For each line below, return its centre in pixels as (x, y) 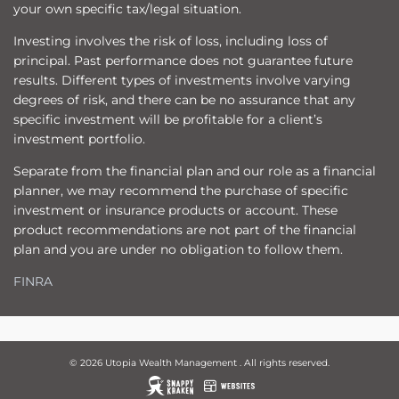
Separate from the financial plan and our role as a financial (195, 171)
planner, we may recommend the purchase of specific (181, 191)
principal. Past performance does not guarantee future (183, 61)
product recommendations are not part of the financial (185, 230)
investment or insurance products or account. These (175, 211)
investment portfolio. (79, 139)
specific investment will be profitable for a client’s (168, 120)
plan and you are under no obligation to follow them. (178, 250)
